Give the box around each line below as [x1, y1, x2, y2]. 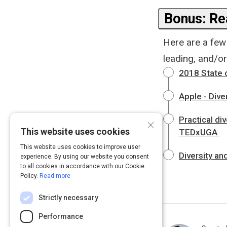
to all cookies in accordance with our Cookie [20, 163, 144, 170]
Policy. [20, 172, 40, 179]
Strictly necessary [39, 194, 98, 202]
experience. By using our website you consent [20, 153, 149, 160]
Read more [40, 172, 70, 179]
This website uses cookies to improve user [20, 143, 140, 150]
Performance [39, 212, 83, 220]
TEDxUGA [179, 127, 217, 137]
